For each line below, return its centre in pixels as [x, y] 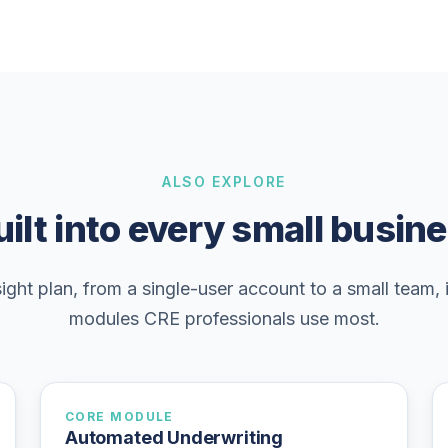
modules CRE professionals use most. [224, 318]
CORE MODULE [119, 416]
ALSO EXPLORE [224, 181]
